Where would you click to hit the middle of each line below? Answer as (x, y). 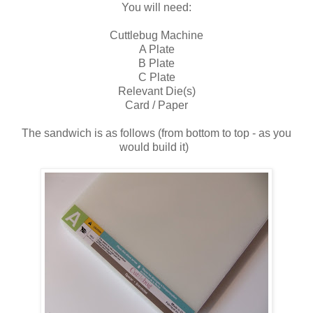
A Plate (156, 49)
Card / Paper (156, 105)
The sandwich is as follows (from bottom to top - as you (156, 133)
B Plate (156, 63)
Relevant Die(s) (156, 91)
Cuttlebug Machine (156, 35)
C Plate (156, 77)
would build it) (156, 147)
